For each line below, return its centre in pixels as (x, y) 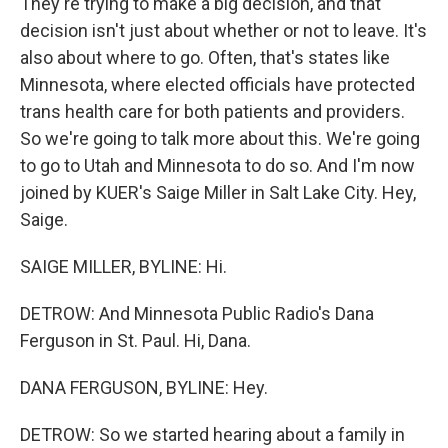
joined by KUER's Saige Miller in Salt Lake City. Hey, (218, 192)
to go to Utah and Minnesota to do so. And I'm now (217, 165)
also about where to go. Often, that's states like (205, 57)
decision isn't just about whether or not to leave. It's (223, 30)
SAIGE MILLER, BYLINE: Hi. (123, 266)
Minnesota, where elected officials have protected (217, 84)
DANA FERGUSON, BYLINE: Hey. (144, 387)
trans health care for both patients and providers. (212, 111)
